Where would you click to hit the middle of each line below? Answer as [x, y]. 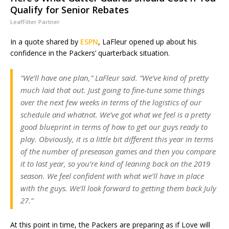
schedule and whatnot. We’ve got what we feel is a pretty [116, 115]
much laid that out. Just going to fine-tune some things [112, 90]
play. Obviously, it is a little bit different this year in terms [117, 139]
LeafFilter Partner [35, 22]
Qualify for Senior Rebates [70, 10]
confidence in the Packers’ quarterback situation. [90, 53]
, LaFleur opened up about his [147, 42]
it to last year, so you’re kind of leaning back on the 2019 [115, 164]
